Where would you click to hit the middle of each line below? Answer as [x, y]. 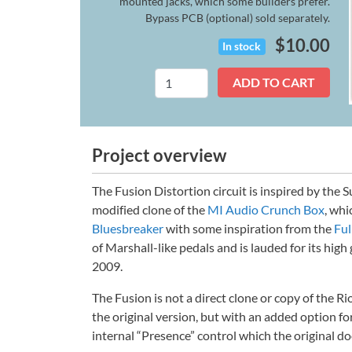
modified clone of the [150, 209]
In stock [242, 46]
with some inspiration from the [249, 228]
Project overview [159, 155]
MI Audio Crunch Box [266, 209]
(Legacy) [240, 106]
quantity [242, 132]
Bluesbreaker [128, 228]
